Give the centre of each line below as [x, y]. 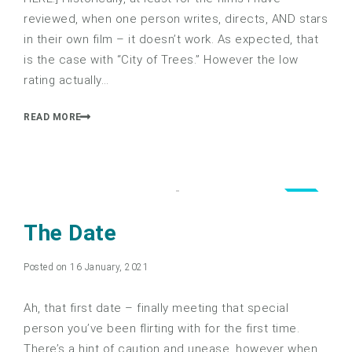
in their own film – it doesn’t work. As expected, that [171, 40]
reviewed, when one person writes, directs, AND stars [176, 19]
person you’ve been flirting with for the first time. [161, 328]
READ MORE [53, 117]
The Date [70, 233]
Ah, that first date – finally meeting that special [156, 308]
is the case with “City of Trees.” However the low [161, 60]
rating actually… [66, 81]
